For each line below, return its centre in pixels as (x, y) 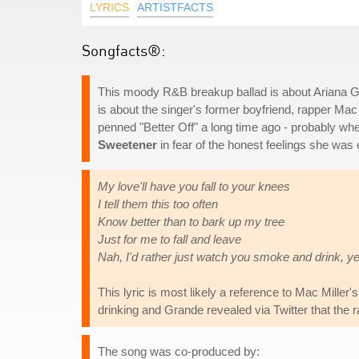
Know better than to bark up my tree (191, 222)
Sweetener (127, 145)
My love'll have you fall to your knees (194, 186)
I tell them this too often (158, 204)
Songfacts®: (124, 50)
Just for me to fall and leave (169, 239)
